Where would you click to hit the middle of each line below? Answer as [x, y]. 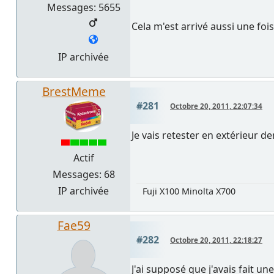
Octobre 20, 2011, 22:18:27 [216, 240]
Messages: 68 [83, 175]
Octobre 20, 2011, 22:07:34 [216, 106]
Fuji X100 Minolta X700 [189, 191]
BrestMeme [74, 92]
